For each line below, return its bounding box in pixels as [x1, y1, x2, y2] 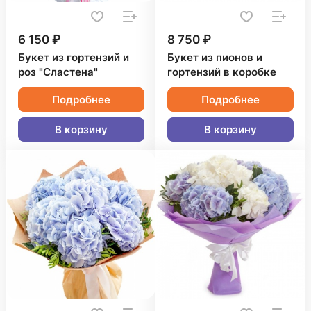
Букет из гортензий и [18, 51, 129, 64]
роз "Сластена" [18, 66, 98, 78]
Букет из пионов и [167, 51, 262, 64]
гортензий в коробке [167, 66, 276, 78]
